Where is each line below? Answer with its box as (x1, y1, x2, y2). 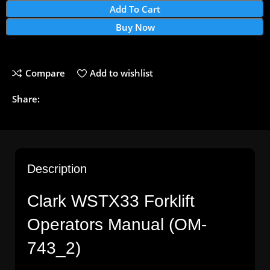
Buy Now (115, 20, 155, 33)
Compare (25, 67, 65, 80)
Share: (12, 92, 40, 105)
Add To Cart (110, 2, 160, 15)
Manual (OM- (103, 215, 207, 234)
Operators (27, 215, 103, 234)
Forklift (144, 191, 195, 210)
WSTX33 (66, 191, 144, 210)
